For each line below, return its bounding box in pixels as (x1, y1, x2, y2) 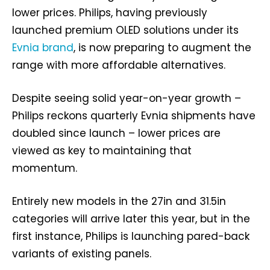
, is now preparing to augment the (74, 40, 251, 55)
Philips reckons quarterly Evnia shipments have (12, 108, 256, 124)
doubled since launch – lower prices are (12, 126, 221, 141)
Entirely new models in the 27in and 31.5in (12, 194, 226, 209)
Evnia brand (12, 40, 74, 55)
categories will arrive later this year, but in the (12, 212, 250, 227)
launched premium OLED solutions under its (12, 23, 239, 38)
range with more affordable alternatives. (12, 58, 225, 73)
